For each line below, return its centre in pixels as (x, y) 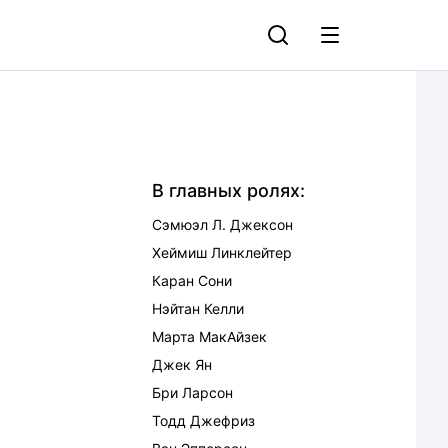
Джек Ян (182, 364)
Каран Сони (192, 280)
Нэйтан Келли (198, 308)
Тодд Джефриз (203, 420)
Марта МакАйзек (209, 336)
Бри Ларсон (192, 392)
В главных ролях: (228, 190)
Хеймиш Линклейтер (222, 252)
